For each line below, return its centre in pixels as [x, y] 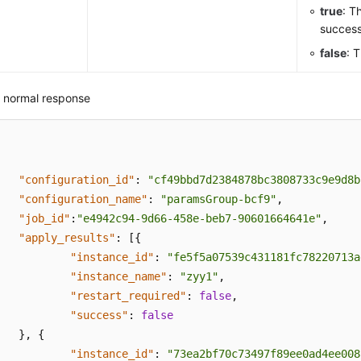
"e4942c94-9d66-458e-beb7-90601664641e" [199, 218]
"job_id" [45, 218]
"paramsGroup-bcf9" [219, 199]
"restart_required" [129, 296]
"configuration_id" [77, 180]
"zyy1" [199, 276]
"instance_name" [119, 276]
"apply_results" [67, 238]
